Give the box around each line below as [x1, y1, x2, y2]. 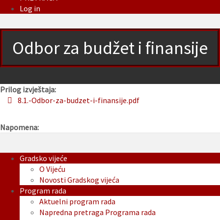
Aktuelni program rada [39, 196, 115, 207]
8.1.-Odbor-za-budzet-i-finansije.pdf [18, 95, 139, 106]
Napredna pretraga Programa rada [39, 207, 156, 218]
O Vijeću [39, 164, 65, 174]
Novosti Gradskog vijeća [39, 175, 119, 185]
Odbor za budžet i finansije [12, 37, 208, 59]
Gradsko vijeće [20, 153, 67, 164]
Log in [20, 3, 40, 14]
